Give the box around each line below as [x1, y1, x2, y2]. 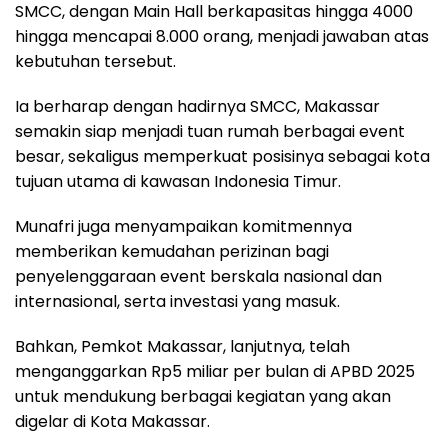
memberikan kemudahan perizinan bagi [15, 239, 329, 263]
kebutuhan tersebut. [15, 49, 176, 73]
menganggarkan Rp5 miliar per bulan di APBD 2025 [15, 359, 415, 383]
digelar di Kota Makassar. [15, 409, 210, 433]
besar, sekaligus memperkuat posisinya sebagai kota [15, 144, 430, 168]
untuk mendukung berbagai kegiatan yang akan [15, 384, 391, 408]
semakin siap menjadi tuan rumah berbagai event [15, 119, 405, 143]
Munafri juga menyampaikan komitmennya [15, 214, 352, 238]
